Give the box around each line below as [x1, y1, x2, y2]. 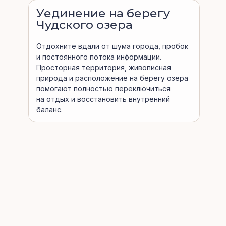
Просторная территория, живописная [36, 63, 171, 72]
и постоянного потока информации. [36, 52, 161, 61]
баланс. [36, 105, 63, 114]
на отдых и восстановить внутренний [36, 95, 170, 103]
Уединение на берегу [36, 6, 170, 20]
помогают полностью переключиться [36, 84, 171, 93]
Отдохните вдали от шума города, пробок [36, 42, 188, 50]
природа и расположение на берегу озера [36, 74, 188, 82]
